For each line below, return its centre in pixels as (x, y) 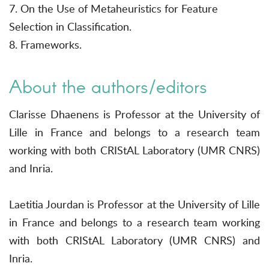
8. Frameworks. (45, 44)
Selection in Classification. (70, 26)
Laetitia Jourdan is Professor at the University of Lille (134, 204)
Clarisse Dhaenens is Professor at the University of (134, 114)
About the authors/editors (108, 86)
